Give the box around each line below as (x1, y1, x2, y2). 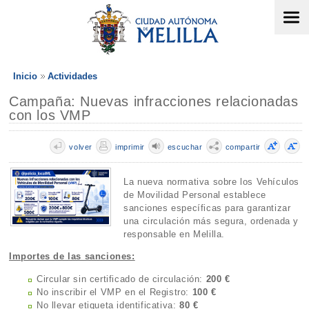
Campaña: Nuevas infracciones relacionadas (9, 94, 299, 109)
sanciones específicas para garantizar (123, 203, 291, 214)
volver (69, 143, 92, 151)
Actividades (48, 71, 97, 81)
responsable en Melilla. (123, 229, 226, 240)
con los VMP (9, 108, 91, 123)
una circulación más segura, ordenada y (123, 216, 299, 227)
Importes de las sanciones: (9, 251, 135, 262)
